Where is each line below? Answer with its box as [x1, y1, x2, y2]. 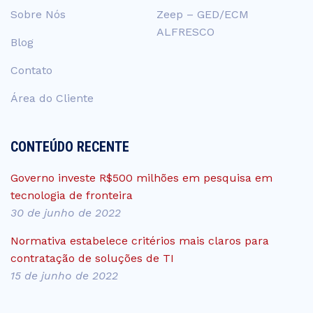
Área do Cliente [10, 91, 94, 105]
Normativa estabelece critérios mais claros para [10, 233, 269, 247]
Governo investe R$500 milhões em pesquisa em [10, 170, 272, 184]
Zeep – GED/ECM [156, 7, 249, 21]
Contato [10, 63, 52, 77]
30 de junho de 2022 [10, 205, 121, 219]
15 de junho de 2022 [10, 268, 118, 282]
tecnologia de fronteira [10, 188, 133, 202]
